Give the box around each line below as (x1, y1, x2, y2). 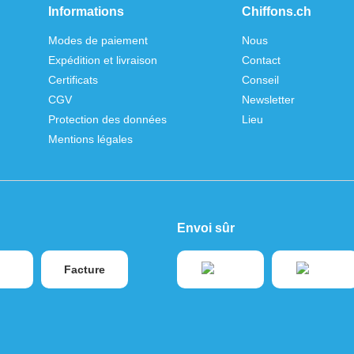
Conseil (241, 73, 279, 87)
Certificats (48, 73, 98, 87)
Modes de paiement (48, 34, 148, 47)
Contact (241, 54, 281, 67)
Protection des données (48, 113, 167, 126)
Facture (64, 263, 105, 277)
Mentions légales (48, 133, 133, 146)
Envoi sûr (177, 221, 235, 235)
